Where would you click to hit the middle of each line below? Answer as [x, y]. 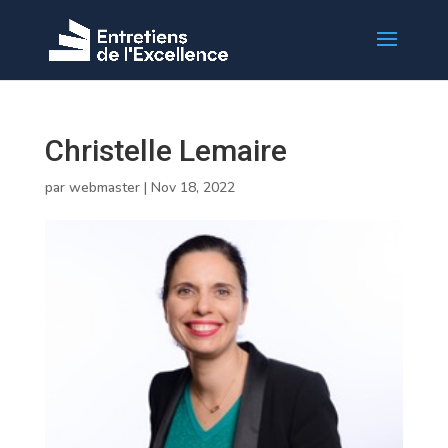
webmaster [104, 187]
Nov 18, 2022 [192, 187]
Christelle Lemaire [165, 150]
